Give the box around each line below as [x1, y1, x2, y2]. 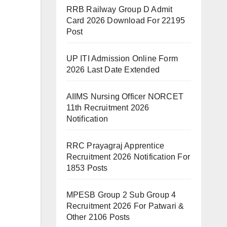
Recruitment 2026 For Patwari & [66, 202, 184, 210]
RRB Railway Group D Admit [66, 5, 173, 14]
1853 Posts [66, 164, 108, 172]
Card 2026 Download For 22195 [66, 16, 185, 25]
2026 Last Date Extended [66, 65, 160, 74]
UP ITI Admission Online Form [66, 54, 178, 63]
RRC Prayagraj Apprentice [66, 141, 165, 150]
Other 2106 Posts [66, 213, 130, 221]
